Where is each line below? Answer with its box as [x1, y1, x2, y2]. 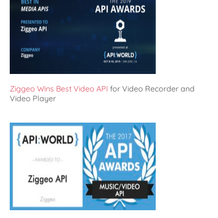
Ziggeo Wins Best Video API [10, 83, 108, 93]
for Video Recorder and [108, 83, 195, 93]
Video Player [10, 93, 56, 103]
